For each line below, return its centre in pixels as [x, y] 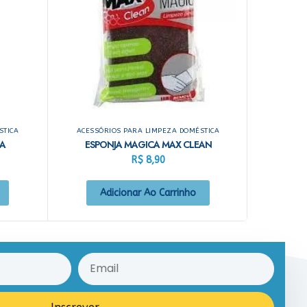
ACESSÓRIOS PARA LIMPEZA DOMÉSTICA [148, 131]
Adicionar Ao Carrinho [148, 193]
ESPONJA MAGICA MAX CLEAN [148, 144]
